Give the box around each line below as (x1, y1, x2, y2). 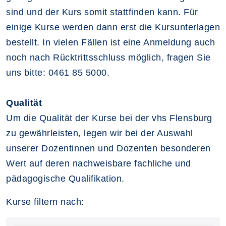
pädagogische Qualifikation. (6, 174, 125, 184)
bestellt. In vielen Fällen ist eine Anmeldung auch (6, 37, 215, 47)
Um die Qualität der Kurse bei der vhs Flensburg (6, 113, 212, 123)
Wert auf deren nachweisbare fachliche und (6, 158, 191, 168)
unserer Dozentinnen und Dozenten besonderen (6, 143, 211, 153)
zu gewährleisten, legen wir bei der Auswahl (6, 128, 193, 138)
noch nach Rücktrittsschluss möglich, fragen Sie (6, 52, 211, 63)
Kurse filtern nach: (6, 197, 84, 207)
